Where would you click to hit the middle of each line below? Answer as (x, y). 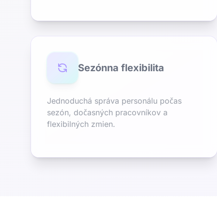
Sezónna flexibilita (121, 68)
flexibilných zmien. (81, 124)
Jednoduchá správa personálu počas (114, 101)
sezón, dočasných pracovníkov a (107, 112)
